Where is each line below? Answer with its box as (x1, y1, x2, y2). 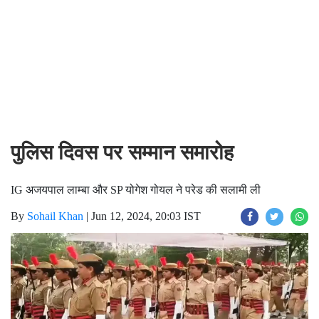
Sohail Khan (27, 210, 83, 222)
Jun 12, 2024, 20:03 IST (91, 210, 201, 222)
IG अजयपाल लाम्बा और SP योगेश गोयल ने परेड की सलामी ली (11, 184, 261, 196)
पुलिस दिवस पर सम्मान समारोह (11, 140, 234, 164)
